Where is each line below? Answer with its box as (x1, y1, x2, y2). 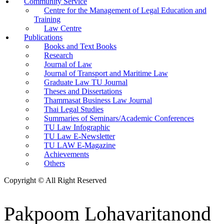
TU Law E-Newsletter (44, 132, 115, 140)
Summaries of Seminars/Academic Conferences (44, 114, 194, 122)
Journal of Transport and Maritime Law (44, 69, 168, 77)
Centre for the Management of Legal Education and (44, 6, 206, 14)
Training (34, 15, 60, 23)
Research (44, 51, 73, 59)
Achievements (44, 150, 89, 158)
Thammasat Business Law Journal (44, 96, 152, 104)
